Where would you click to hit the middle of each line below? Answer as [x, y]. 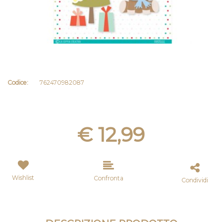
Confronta [109, 178]
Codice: [18, 83]
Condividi [195, 180]
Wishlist [23, 178]
